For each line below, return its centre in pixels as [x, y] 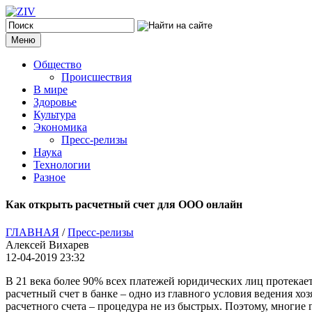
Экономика [60, 127]
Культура [55, 115]
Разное [49, 177]
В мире [50, 89]
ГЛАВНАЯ [32, 232]
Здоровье [55, 102]
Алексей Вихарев [47, 244]
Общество [57, 64]
